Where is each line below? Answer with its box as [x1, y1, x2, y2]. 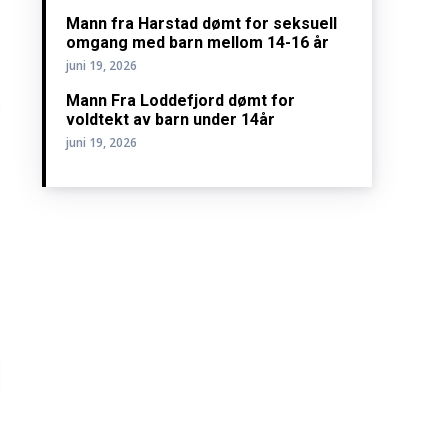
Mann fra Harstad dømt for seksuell [66, 14, 338, 34]
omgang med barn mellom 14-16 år [66, 33, 330, 53]
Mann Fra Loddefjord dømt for [66, 91, 296, 111]
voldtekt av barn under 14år [66, 110, 276, 130]
